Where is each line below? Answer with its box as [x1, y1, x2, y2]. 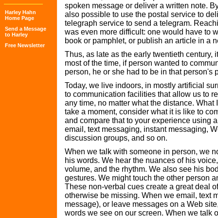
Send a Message [5, 26, 46, 32]
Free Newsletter [5, 42, 45, 48]
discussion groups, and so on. [65, 134, 167, 142]
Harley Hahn [5, 9, 36, 15]
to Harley [5, 32, 28, 37]
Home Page [5, 15, 34, 21]
